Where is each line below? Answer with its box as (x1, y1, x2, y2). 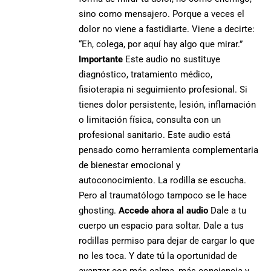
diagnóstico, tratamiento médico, (79, 68, 213, 80)
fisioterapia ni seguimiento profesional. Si (79, 83, 248, 95)
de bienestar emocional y (79, 159, 181, 171)
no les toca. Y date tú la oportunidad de (79, 250, 238, 261)
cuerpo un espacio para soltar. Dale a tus (79, 220, 244, 231)
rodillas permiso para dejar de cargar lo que (79, 235, 255, 246)
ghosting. (79, 204, 119, 216)
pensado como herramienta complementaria (79, 144, 259, 155)
